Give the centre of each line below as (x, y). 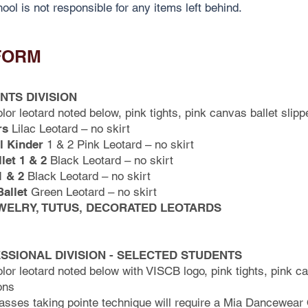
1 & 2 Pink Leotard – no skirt (120, 144)
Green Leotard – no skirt (92, 192)
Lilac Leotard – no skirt (69, 129)
